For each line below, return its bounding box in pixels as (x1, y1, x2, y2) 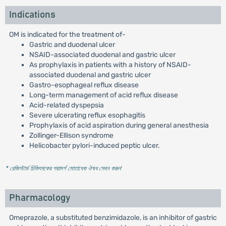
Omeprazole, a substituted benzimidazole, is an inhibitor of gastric (9, 213, 217, 222)
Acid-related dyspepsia (29, 101, 104, 109)
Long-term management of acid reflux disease (29, 91, 178, 99)
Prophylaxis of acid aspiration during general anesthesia (29, 121, 209, 130)
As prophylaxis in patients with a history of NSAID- (29, 61, 191, 69)
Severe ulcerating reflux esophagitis (29, 111, 145, 120)
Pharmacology (9, 193, 70, 203)
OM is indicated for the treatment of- (9, 30, 126, 39)
